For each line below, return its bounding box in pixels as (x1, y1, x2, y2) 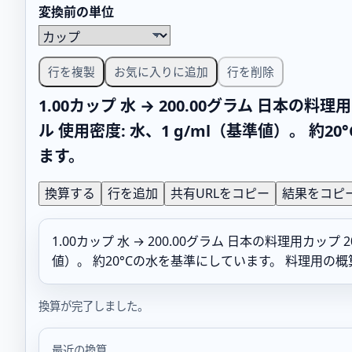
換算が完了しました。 (38, 298, 148, 313)
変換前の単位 (38, 2, 114, 20)
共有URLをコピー (170, 184, 269, 202)
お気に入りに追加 (114, 63, 208, 79)
